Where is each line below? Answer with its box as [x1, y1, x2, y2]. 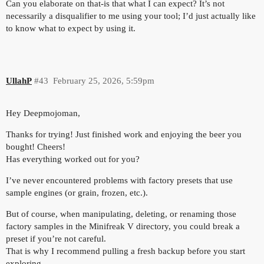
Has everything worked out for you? [6, 154, 140, 164]
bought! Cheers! [6, 141, 65, 151]
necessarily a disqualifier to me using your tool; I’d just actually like [6, 11, 256, 21]
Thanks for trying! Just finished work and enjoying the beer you [6, 129, 242, 139]
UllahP [6, 76, 32, 86]
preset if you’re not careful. [6, 233, 106, 243]
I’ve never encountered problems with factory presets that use [6, 175, 233, 185]
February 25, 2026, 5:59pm [52, 76, 154, 86]
